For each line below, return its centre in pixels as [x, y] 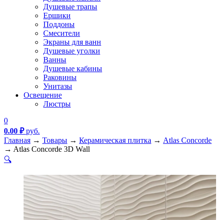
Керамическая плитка [115, 140]
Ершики [57, 15]
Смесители [62, 33]
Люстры [57, 104]
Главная [17, 140]
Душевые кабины [73, 69]
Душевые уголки [72, 51]
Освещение [43, 95]
